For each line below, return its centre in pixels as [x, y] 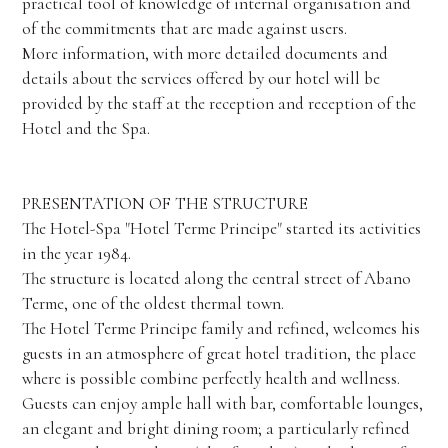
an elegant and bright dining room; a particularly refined [215, 428]
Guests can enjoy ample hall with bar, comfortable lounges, [222, 403]
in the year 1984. [76, 253]
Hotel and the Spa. [85, 128]
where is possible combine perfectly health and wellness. [210, 378]
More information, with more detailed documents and [204, 53]
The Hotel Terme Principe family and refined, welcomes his [220, 328]
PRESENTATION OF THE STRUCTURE [164, 203]
